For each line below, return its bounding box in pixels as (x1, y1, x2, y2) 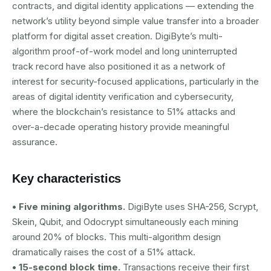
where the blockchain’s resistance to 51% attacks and (12, 106, 235, 117)
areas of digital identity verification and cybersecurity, (12, 91, 233, 102)
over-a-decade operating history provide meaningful (12, 121, 229, 132)
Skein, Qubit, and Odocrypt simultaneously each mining (12, 216, 238, 227)
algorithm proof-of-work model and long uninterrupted (12, 45, 237, 57)
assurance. (12, 136, 57, 148)
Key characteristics (12, 172, 122, 185)
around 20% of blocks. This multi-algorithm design (12, 231, 221, 243)
